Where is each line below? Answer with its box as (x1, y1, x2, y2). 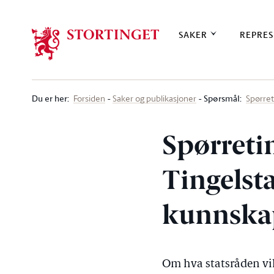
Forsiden (73, 92, 105, 104)
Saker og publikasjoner (113, 92, 196, 104)
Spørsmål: (204, 92, 242, 105)
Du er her (32, 92, 67, 105)
